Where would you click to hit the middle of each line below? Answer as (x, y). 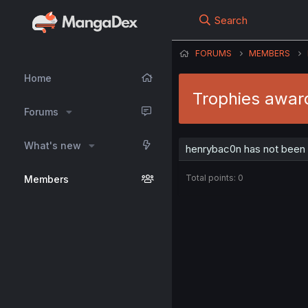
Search (231, 20)
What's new (53, 145)
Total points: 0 (214, 178)
